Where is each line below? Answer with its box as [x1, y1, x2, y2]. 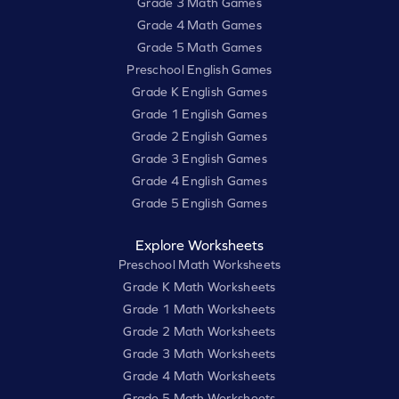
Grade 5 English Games [132, 196, 267, 211]
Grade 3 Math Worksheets [123, 346, 276, 362]
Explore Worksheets [135, 237, 264, 254]
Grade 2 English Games [132, 129, 267, 144]
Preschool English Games [126, 62, 273, 77]
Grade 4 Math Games [136, 18, 263, 33]
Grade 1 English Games [132, 107, 267, 122]
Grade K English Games [132, 85, 267, 100]
